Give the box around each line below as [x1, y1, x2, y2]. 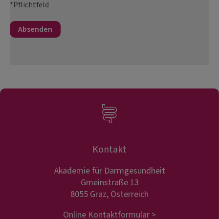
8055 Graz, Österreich [70, 188, 149, 201]
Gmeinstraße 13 [80, 176, 139, 189]
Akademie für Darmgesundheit [54, 165, 165, 177]
